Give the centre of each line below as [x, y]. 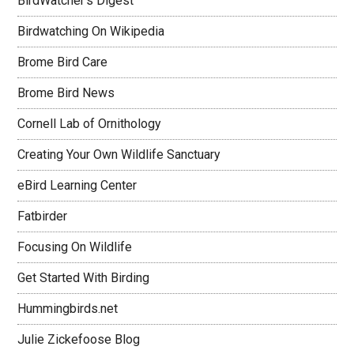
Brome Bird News [66, 93]
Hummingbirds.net [68, 309]
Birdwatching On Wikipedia [91, 31]
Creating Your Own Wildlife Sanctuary [119, 154]
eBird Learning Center [77, 185]
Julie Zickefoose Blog [79, 339]
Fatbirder [43, 216]
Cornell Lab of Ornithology [90, 124]
